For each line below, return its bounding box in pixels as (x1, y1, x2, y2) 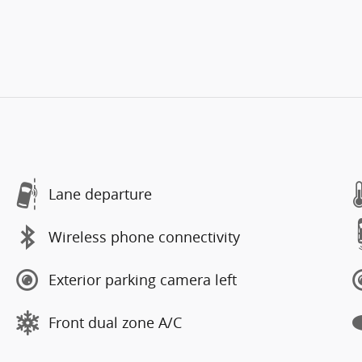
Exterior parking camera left (48, 270, 237, 289)
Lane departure (48, 184, 152, 204)
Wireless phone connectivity (48, 227, 240, 246)
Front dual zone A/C (48, 313, 182, 332)
